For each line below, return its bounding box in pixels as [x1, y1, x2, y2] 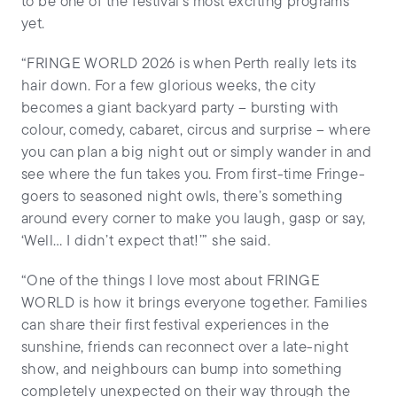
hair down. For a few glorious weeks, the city [21, 79, 316, 95]
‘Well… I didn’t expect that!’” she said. [21, 234, 271, 250]
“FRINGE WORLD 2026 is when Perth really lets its [21, 57, 357, 73]
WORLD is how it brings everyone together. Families [21, 296, 368, 312]
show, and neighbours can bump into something [21, 362, 343, 378]
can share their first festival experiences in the [21, 318, 330, 334]
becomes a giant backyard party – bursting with [21, 101, 339, 117]
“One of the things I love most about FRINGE [21, 274, 321, 290]
